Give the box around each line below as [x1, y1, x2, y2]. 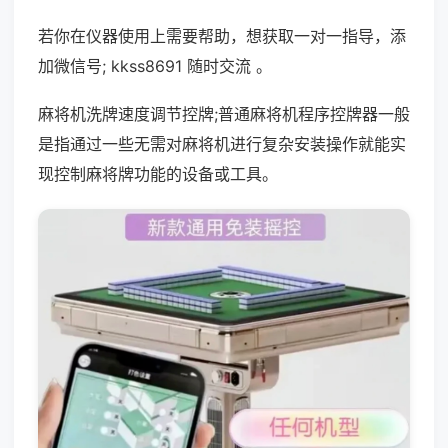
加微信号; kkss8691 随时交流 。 [38, 56, 272, 76]
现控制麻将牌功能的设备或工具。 [38, 164, 278, 184]
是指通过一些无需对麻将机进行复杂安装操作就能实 [38, 134, 406, 154]
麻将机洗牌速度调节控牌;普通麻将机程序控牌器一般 [38, 104, 410, 124]
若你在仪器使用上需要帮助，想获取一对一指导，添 [38, 26, 406, 46]
